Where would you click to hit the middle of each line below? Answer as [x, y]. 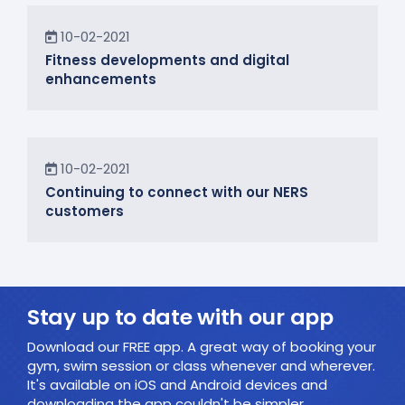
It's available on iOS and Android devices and [177, 384]
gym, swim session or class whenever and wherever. [201, 365]
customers [85, 211]
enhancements [101, 79]
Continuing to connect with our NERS [177, 192]
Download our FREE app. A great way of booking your [202, 346]
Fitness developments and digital [167, 60]
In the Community [101, 161]
